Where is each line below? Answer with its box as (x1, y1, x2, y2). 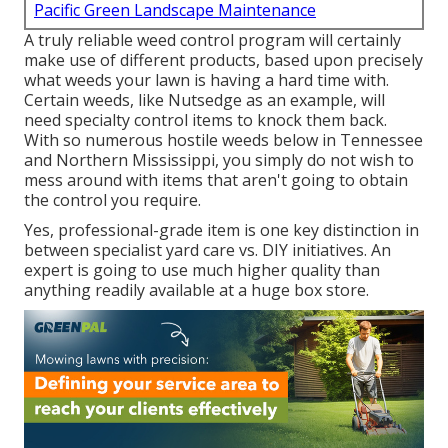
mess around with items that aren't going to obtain (24, 169, 408, 192)
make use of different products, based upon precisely (24, 49, 423, 72)
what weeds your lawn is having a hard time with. (24, 69, 389, 92)
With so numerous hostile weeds (24, 129, 269, 152)
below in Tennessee (269, 129, 423, 152)
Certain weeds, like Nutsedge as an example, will (24, 89, 385, 112)
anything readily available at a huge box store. (24, 279, 369, 302)
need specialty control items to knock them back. (24, 109, 387, 132)
